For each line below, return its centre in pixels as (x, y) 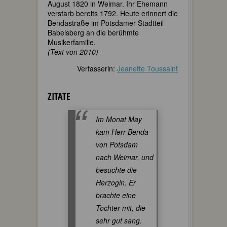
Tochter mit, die (121, 207)
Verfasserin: (97, 68)
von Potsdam (117, 144)
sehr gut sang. (119, 220)
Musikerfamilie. (72, 42)
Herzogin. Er (116, 182)
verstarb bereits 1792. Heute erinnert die (113, 13)
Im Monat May (119, 119)
